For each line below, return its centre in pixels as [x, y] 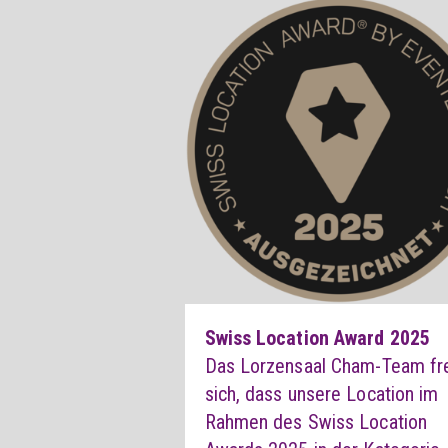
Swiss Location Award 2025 [317, 338]
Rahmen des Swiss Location [316, 422]
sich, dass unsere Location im [321, 394]
